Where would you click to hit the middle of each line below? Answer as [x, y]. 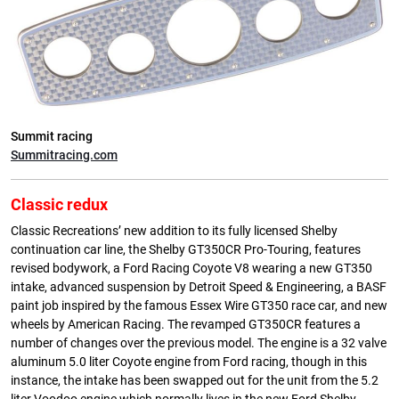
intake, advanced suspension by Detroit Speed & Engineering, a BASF [199, 287]
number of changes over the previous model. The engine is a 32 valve [199, 343]
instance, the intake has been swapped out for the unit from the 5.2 [195, 380]
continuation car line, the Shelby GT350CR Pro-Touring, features [186, 249]
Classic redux [59, 204]
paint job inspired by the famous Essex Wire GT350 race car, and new [199, 305]
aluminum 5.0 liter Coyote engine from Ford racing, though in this [189, 362]
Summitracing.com [64, 155]
